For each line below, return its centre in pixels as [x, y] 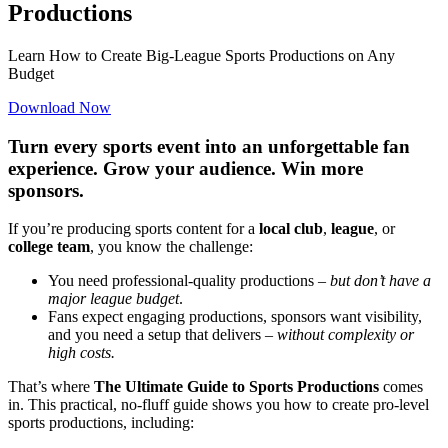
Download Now [59, 107]
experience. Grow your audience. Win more [185, 168]
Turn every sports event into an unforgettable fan [209, 146]
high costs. [81, 353]
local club [289, 229]
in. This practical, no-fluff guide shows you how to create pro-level [218, 405]
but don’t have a [380, 281]
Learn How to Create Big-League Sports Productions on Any [201, 55]
